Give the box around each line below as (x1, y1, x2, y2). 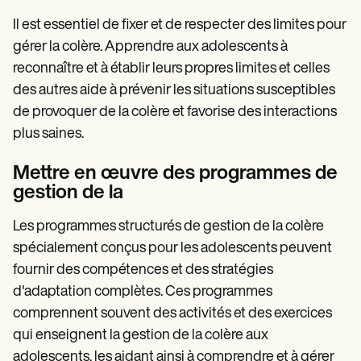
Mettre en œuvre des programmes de (13, 164, 338, 184)
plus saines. (13, 126, 84, 142)
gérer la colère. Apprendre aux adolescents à (13, 39, 288, 55)
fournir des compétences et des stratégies (13, 262, 273, 278)
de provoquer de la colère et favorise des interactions (13, 104, 337, 120)
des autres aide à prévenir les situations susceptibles (13, 82, 335, 98)
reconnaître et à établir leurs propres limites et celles (13, 60, 330, 77)
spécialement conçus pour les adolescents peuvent (13, 240, 332, 256)
